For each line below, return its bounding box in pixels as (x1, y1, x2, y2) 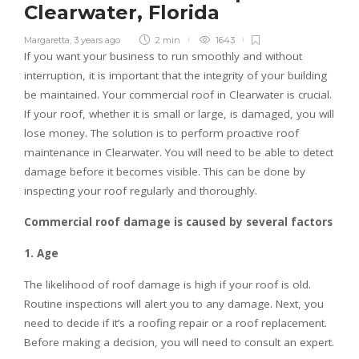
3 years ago (74, 34, 120, 46)
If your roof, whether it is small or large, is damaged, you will (24, 106, 334, 121)
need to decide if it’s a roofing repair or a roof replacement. (24, 315, 327, 330)
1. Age (24, 245, 58, 260)
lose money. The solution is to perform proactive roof (24, 125, 299, 140)
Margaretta (24, 34, 70, 46)
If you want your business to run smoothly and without (24, 48, 302, 63)
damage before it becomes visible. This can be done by (24, 163, 305, 179)
